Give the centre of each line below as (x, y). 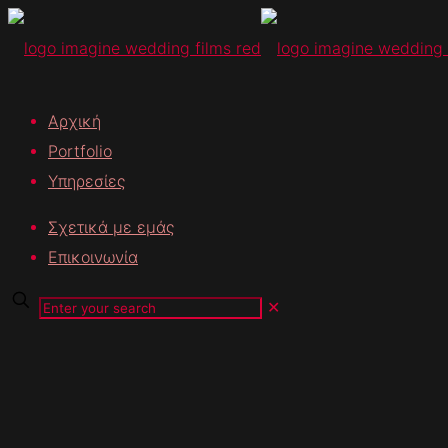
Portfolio (80, 150)
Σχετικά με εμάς (111, 226)
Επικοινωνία (93, 256)
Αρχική (74, 120)
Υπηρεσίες (86, 180)
